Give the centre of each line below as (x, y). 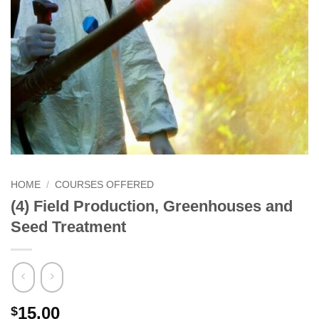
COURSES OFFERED (105, 185)
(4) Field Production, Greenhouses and (152, 206)
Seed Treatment (68, 227)
